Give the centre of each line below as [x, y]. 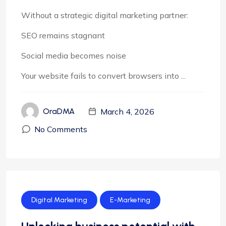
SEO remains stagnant [63, 35]
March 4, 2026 [127, 111]
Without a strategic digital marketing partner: [105, 15]
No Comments [61, 129]
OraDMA [59, 111]
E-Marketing [130, 200]
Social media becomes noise [74, 55]
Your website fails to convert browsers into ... [103, 76]
